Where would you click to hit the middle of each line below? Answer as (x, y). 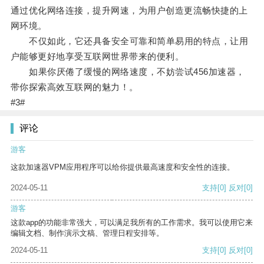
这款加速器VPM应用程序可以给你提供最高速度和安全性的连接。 (123, 167)
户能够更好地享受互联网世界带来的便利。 (97, 57)
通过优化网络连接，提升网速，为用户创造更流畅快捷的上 (129, 11)
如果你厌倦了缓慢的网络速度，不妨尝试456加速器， (128, 72)
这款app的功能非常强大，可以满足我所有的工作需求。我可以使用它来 (132, 223)
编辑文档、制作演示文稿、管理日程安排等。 (87, 233)
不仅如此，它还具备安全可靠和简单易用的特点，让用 (129, 41)
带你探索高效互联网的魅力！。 (74, 87)
